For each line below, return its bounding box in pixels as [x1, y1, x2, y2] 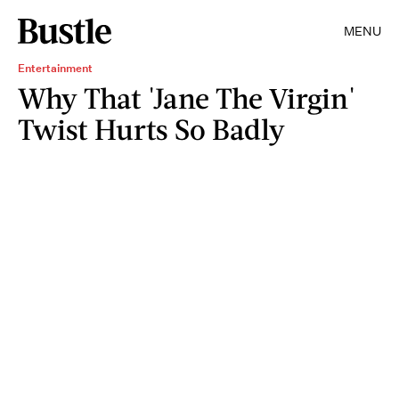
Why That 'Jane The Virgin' [18, 80, 355, 115]
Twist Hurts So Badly [18, 111, 285, 146]
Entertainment [18, 61, 93, 76]
